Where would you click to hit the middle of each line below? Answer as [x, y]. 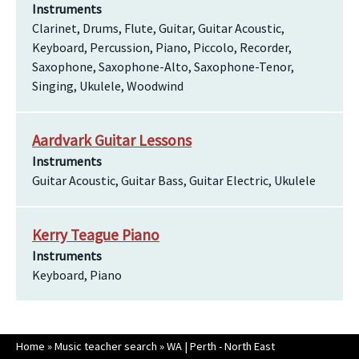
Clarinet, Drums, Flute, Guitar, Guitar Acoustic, [158, 28]
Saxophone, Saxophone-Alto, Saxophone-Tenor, [163, 67]
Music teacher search [106, 346]
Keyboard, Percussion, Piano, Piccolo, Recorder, [162, 47]
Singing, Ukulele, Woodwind [108, 86]
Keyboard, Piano [77, 275]
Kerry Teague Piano [96, 235]
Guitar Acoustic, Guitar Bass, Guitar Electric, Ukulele [174, 180]
